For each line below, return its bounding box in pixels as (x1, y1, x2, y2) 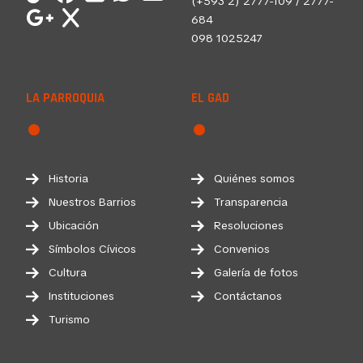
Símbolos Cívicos (49, 241, 136, 257)
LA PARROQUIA (26, 90, 105, 108)
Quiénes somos (214, 171, 295, 186)
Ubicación (49, 218, 99, 233)
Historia (49, 171, 88, 186)
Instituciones (49, 288, 114, 304)
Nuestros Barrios (49, 194, 136, 210)
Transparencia (214, 194, 288, 210)
